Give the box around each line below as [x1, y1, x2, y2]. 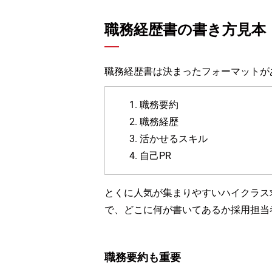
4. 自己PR [129, 150, 171, 161]
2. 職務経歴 [129, 116, 178, 127]
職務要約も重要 [104, 251, 181, 263]
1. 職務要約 [129, 99, 178, 110]
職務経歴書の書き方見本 [104, 21, 266, 38]
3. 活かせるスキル [129, 133, 208, 144]
